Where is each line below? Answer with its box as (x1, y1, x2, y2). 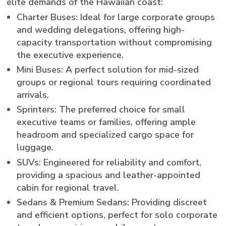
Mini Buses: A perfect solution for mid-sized (17, 63, 199, 76)
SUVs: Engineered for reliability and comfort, (17, 156, 202, 168)
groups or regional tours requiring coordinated (17, 76, 211, 88)
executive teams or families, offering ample (17, 116, 196, 129)
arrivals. (17, 88, 49, 101)
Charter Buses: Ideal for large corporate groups (17, 11, 215, 23)
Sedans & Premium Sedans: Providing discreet (17, 196, 207, 209)
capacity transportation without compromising (17, 36, 212, 48)
